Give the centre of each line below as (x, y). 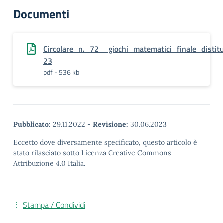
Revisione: (111, 124)
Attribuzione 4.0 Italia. (49, 163)
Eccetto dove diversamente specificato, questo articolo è (105, 142)
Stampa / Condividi (54, 205)
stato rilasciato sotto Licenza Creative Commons (92, 153)
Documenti (41, 14)
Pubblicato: (32, 124)
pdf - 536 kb (61, 72)
